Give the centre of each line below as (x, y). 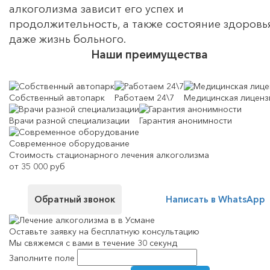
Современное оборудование (69, 143)
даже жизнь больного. (67, 39)
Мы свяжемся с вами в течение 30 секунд (93, 243)
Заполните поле (42, 258)
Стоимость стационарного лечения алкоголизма (109, 155)
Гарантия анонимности (186, 120)
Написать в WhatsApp (215, 199)
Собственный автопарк (57, 97)
